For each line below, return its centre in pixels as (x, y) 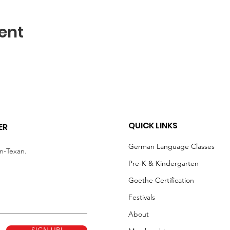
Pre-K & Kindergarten (164, 163)
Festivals (142, 197)
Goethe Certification (161, 180)
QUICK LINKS (153, 126)
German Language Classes (171, 146)
